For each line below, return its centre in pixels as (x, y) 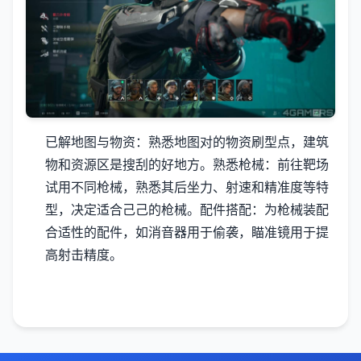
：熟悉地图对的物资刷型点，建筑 (232, 142)
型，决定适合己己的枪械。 (122, 210)
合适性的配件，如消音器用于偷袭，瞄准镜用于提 (187, 232)
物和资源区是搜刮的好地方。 (129, 165)
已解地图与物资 (90, 142)
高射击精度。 (84, 255)
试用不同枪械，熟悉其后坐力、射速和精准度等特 (187, 187)
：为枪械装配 (290, 210)
